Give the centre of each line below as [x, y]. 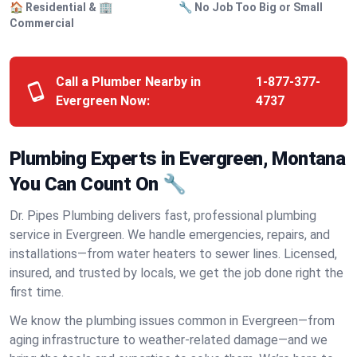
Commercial [42, 23]
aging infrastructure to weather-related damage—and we [169, 340]
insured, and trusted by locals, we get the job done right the [177, 273]
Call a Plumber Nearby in [128, 82]
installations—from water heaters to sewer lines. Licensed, [173, 254]
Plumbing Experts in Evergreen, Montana [178, 159]
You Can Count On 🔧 [98, 184]
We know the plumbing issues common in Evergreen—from [172, 321]
